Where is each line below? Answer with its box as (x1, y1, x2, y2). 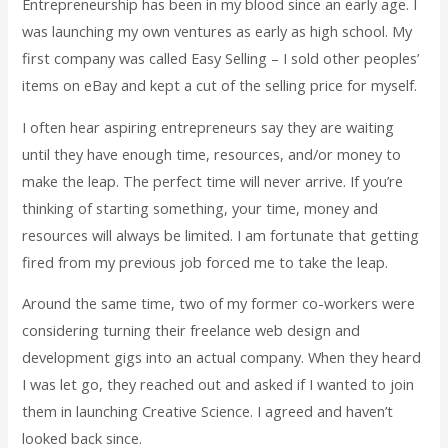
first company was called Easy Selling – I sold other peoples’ (22, 48, 420, 69)
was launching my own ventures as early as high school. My (22, 21, 413, 42)
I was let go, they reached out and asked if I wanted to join (22, 374, 415, 395)
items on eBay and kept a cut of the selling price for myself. (22, 75, 418, 96)
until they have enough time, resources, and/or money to (22, 143, 402, 164)
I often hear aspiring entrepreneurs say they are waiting (22, 116, 395, 137)
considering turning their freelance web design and (22, 320, 361, 341)
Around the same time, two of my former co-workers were (22, 293, 416, 314)
